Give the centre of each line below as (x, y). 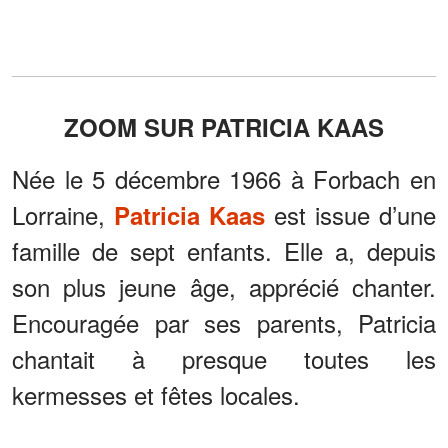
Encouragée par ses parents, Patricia (224, 322)
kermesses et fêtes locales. (156, 394)
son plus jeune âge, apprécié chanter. (224, 286)
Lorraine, (63, 214)
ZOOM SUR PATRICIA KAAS (224, 126)
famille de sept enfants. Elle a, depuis (224, 250)
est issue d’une (350, 214)
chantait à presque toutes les (224, 358)
